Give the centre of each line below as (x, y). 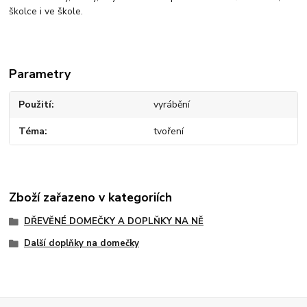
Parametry (40, 74)
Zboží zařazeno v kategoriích (91, 198)
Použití (35, 105)
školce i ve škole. (46, 11)
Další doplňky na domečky (81, 244)
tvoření (168, 131)
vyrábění (171, 105)
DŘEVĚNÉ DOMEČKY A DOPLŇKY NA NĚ (113, 222)
